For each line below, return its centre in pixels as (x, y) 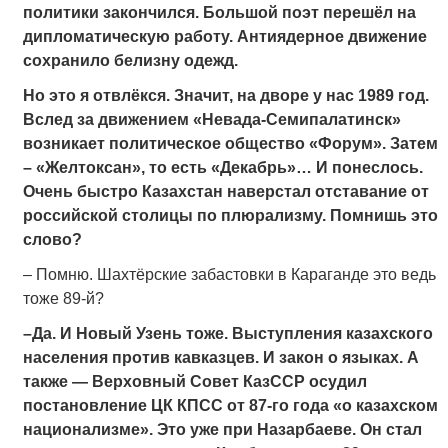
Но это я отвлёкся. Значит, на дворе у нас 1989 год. (225, 95)
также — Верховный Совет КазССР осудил (194, 382)
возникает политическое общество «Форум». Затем (230, 143)
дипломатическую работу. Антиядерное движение (224, 36)
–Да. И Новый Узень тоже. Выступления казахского (227, 334)
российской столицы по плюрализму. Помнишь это (230, 215)
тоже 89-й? (63, 299)
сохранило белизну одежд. (130, 60)
